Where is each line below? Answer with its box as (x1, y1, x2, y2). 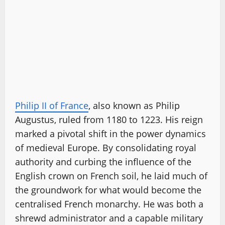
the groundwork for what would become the (15, 184, 201, 196)
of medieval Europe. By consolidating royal (15, 142, 196, 154)
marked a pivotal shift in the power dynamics (15, 128, 206, 140)
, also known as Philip (88, 99, 180, 111)
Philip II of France (15, 99, 88, 111)
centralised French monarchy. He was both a (15, 198, 203, 210)
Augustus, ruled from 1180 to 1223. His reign (15, 114, 203, 126)
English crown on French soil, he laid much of (15, 170, 207, 182)
